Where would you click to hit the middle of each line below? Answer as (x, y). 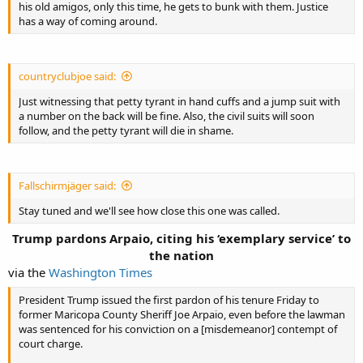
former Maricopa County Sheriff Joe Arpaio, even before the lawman (182, 314)
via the (28, 272)
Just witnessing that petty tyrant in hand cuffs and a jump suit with (179, 101)
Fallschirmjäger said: (67, 186)
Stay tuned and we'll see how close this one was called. (149, 211)
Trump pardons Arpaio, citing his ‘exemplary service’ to (181, 238)
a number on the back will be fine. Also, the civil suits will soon (167, 116)
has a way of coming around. (88, 21)
